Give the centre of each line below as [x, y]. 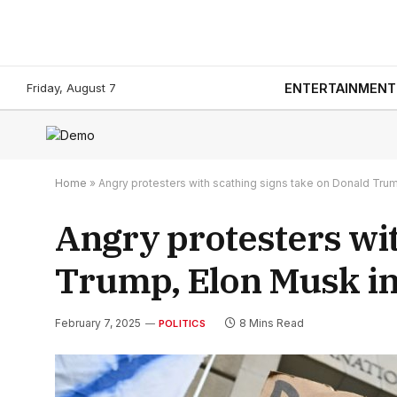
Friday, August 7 [71, 87]
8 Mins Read [271, 323]
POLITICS [182, 323]
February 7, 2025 [98, 323]
